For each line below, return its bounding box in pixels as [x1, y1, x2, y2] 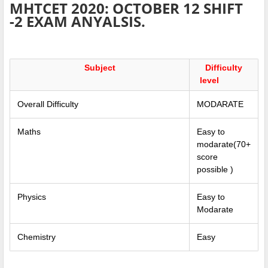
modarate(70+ [197, 139, 251, 149]
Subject [84, 62, 115, 72]
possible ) [197, 164, 233, 174]
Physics [17, 191, 46, 202]
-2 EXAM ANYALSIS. [10, 11, 145, 31]
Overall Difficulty [17, 99, 78, 109]
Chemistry [17, 232, 56, 242]
